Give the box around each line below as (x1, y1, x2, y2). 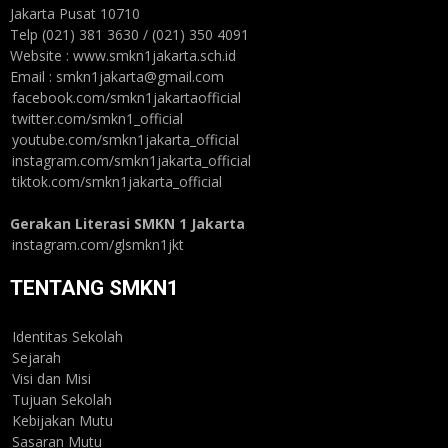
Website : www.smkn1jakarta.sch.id (10, 46, 237, 66)
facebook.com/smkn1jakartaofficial (12, 88, 242, 108)
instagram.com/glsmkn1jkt (12, 235, 185, 255)
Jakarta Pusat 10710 (10, 4, 141, 24)
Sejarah (12, 348, 62, 368)
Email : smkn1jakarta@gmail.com (10, 67, 225, 87)
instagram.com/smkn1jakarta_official (12, 151, 252, 171)
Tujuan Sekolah (12, 390, 113, 410)
